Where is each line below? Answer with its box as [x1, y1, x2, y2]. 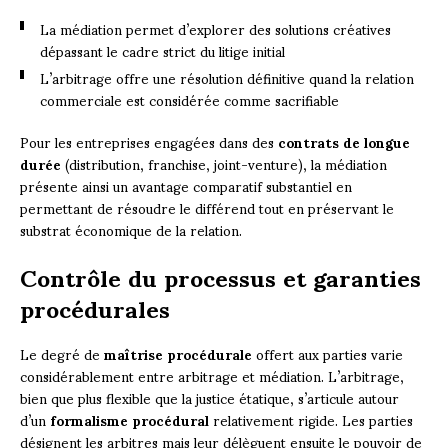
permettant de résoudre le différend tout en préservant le [20, 187, 394, 229]
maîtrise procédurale [104, 333, 252, 375]
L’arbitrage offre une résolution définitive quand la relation [40, 57, 414, 99]
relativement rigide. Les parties [209, 399, 413, 441]
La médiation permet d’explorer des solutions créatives [40, 8, 391, 50]
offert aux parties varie [252, 333, 403, 375]
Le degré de [20, 333, 104, 375]
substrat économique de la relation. [20, 209, 242, 251]
